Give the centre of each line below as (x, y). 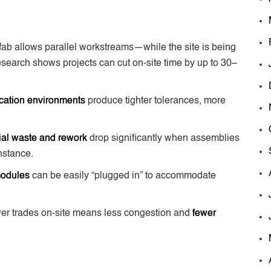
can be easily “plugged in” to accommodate (123, 176)
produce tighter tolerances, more (155, 101)
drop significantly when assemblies (163, 138)
